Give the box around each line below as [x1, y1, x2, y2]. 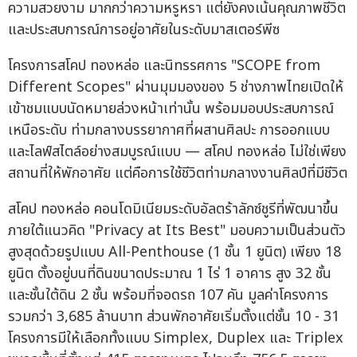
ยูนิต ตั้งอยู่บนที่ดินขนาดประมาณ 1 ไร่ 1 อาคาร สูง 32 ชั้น [8, 262, 331, 284]
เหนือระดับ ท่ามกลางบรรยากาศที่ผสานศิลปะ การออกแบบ [8, 119, 330, 141]
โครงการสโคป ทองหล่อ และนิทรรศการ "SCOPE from [8, 54, 320, 76]
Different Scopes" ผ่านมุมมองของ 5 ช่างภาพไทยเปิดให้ [8, 76, 343, 98]
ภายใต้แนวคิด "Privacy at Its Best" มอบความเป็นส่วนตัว [8, 219, 346, 241]
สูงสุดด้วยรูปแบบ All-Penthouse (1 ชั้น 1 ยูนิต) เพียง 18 [8, 241, 341, 263]
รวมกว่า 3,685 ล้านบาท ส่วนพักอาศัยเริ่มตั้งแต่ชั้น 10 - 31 [8, 305, 339, 328]
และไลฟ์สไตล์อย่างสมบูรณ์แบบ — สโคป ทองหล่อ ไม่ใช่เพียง [8, 140, 347, 163]
